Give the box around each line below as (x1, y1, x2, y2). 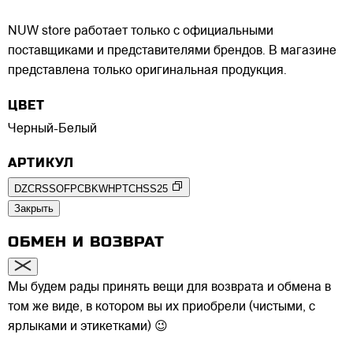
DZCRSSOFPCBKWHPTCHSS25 (14, 182, 168, 195)
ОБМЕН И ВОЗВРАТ (8, 232, 165, 250)
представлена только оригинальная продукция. (8, 65, 287, 78)
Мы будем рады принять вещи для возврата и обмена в (8, 281, 331, 294)
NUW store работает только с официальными (8, 25, 273, 39)
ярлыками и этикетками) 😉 (8, 320, 168, 333)
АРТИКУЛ (8, 154, 74, 170)
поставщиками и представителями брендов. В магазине (8, 45, 336, 58)
